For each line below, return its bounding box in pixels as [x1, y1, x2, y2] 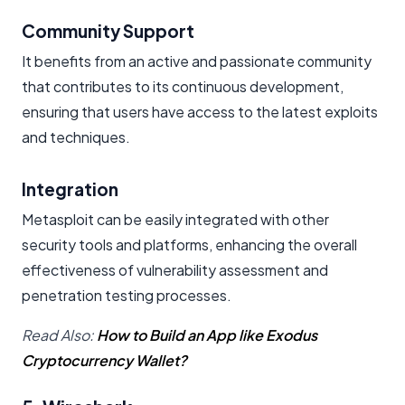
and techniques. [22, 127, 130, 146]
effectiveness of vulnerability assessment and [22, 259, 328, 279]
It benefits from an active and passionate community [22, 51, 372, 71]
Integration [22, 177, 118, 200]
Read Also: [22, 325, 97, 344]
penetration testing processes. [22, 285, 231, 305]
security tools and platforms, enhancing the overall [22, 234, 357, 254]
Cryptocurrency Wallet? [22, 350, 187, 370]
